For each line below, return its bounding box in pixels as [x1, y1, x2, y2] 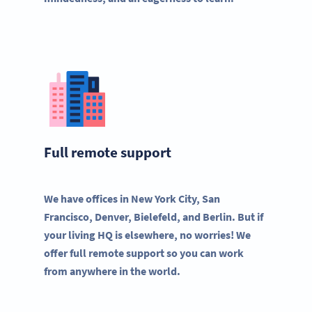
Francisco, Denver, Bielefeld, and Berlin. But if [44, 209, 263, 224]
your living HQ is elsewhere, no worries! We [44, 227, 251, 242]
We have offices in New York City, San [44, 191, 220, 205]
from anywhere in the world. [44, 263, 180, 278]
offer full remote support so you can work [44, 245, 244, 260]
